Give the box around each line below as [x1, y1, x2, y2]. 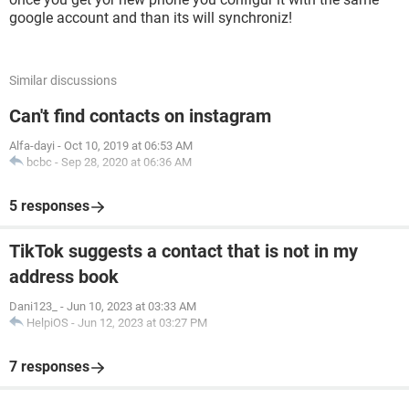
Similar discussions [9, 73, 117, 88]
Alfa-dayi [9, 139, 55, 152]
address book [9, 266, 119, 288]
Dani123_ [9, 299, 58, 313]
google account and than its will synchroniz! [9, 9, 292, 26]
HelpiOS [26, 316, 68, 330]
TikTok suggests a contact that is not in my [9, 240, 358, 262]
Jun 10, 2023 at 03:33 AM [67, 299, 196, 313]
